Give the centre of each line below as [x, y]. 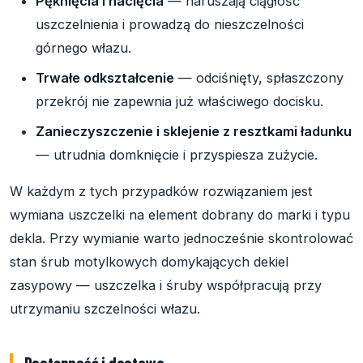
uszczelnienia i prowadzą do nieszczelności [170, 25]
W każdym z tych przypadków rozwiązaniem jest [161, 192]
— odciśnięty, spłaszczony [259, 78]
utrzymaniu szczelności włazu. [105, 309]
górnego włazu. [83, 48]
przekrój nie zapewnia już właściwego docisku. [179, 102]
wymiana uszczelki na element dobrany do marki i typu [180, 215]
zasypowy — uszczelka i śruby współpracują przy [166, 286]
